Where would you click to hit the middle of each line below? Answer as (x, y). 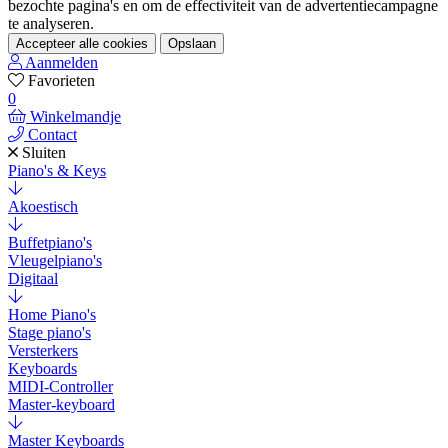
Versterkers (43, 351)
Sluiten (44, 153)
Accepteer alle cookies (82, 44)
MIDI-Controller (60, 387)
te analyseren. (51, 24)
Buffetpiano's (50, 243)
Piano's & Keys (57, 171)
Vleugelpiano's (55, 261)
